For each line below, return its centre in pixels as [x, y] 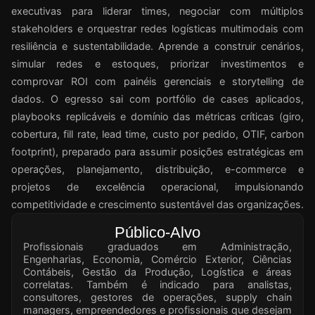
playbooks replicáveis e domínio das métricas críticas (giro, [157, 117]
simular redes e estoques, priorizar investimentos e [157, 64]
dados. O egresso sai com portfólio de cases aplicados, [157, 99]
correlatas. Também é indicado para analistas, [157, 285]
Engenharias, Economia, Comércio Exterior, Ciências [157, 259]
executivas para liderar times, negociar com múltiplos [157, 11]
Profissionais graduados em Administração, [157, 247]
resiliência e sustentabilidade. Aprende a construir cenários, [157, 46]
